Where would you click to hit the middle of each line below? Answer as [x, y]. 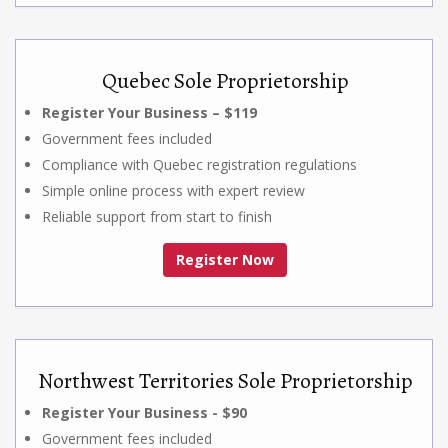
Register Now [225, 259]
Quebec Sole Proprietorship [225, 80]
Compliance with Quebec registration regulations [199, 164]
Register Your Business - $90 [144, 412]
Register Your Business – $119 [149, 112]
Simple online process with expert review [173, 190]
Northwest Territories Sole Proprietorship [225, 380]
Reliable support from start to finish [157, 216]
